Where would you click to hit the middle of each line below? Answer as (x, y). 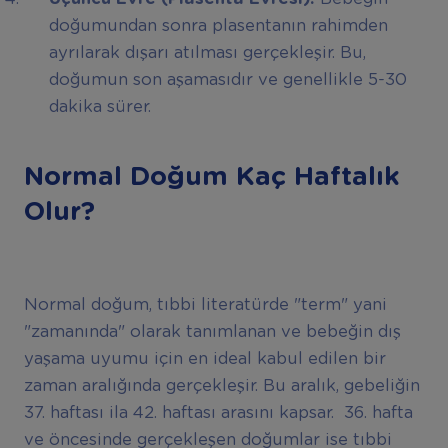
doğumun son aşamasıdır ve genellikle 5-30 (227, 80)
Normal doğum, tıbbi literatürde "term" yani (205, 304)
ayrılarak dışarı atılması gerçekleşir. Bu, (207, 53)
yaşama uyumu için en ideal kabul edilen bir (204, 358)
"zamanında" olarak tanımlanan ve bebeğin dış (212, 331)
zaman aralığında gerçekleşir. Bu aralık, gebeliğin (221, 385)
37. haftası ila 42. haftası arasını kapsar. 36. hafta (218, 412)
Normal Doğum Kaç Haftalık (211, 176)
